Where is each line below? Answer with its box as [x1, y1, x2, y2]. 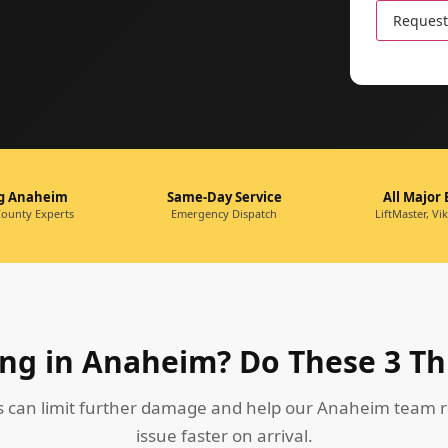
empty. [377, 77, 422, 96]
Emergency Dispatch [171, 206, 277, 221]
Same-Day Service [166, 188, 282, 206]
